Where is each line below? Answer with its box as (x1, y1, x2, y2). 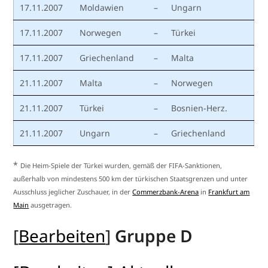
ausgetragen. (29, 200, 72, 210)
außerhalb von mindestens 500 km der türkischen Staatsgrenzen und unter (13, 174, 248, 184)
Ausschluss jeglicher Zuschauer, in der (13, 187, 133, 197)
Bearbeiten (19, 224, 106, 248)
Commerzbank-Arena (132, 187, 199, 197)
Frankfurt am (208, 187, 250, 197)
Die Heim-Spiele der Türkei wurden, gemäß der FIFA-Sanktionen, (20, 161, 223, 170)
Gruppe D (115, 224, 193, 248)
